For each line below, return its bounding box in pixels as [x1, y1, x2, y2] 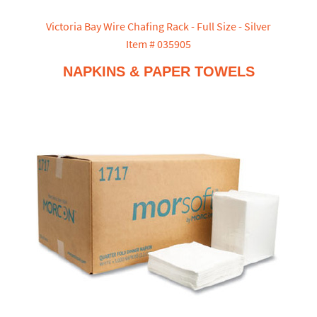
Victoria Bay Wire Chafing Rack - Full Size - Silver [46, 19, 271, 34]
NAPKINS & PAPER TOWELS [62, 64, 255, 80]
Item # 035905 [126, 37, 191, 52]
